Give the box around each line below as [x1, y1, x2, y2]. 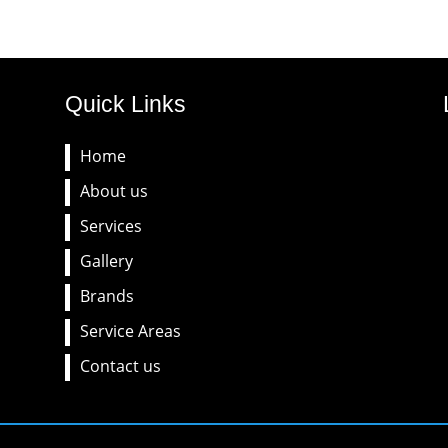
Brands [79, 285, 134, 308]
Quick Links [64, 91, 186, 118]
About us [79, 180, 148, 203]
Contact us [79, 355, 161, 378]
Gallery [79, 250, 133, 273]
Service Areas [79, 320, 181, 343]
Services [79, 215, 142, 238]
